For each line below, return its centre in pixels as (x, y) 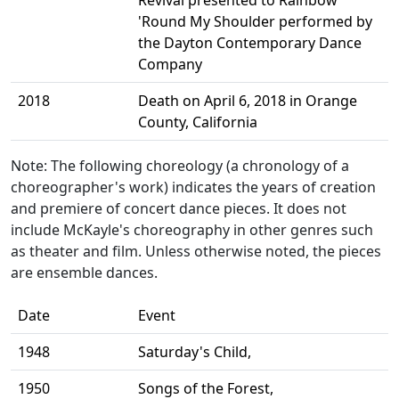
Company (170, 65)
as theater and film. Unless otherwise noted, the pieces (196, 252)
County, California (198, 122)
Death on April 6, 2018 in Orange (248, 101)
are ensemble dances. (84, 273)
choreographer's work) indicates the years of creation (193, 187)
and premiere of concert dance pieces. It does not (179, 209)
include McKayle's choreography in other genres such (192, 230)
